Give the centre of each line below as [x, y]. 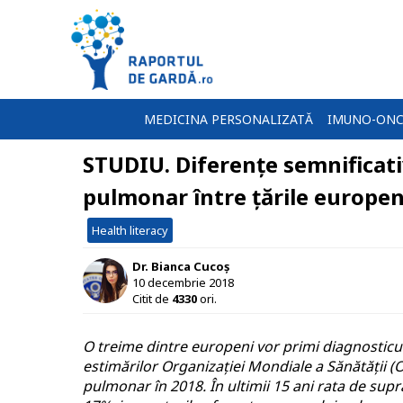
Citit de [152, 298]
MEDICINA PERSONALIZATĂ [228, 119]
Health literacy [130, 230]
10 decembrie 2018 [183, 282]
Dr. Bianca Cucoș [181, 266]
